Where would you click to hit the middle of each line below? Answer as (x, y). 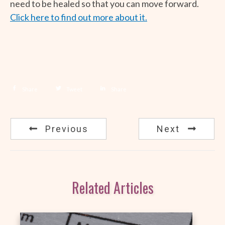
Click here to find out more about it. (79, 17)
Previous (67, 129)
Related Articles (113, 188)
